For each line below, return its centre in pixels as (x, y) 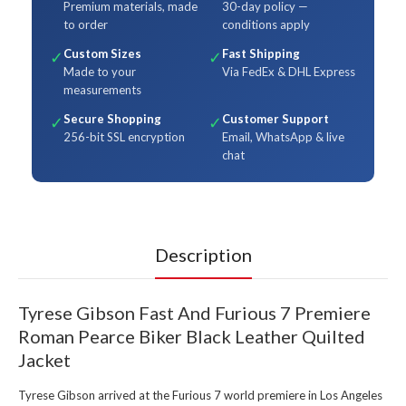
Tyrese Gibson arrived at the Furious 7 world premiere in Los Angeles (200, 396)
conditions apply (266, 25)
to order (86, 25)
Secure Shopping (112, 119)
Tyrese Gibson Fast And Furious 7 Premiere (194, 313)
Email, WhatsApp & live (283, 137)
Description (203, 255)
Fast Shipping (261, 54)
